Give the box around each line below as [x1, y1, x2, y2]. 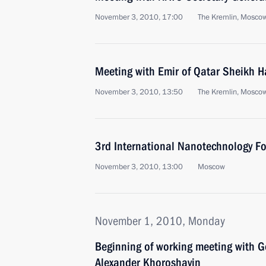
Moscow [198, 161, 225, 172]
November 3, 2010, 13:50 [95, 87, 183, 97]
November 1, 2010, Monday [95, 214, 225, 228]
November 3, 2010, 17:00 [95, 12, 183, 23]
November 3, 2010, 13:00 [95, 161, 183, 172]
